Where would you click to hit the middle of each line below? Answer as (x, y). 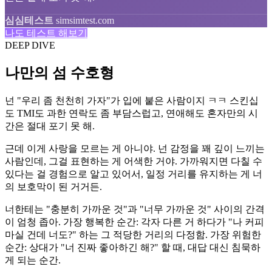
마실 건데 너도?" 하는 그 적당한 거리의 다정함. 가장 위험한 (133, 234)
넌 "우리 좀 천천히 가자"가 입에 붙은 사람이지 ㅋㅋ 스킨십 (132, 100)
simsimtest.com (85, 20)
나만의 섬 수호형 (59, 73)
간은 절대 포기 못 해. (50, 126)
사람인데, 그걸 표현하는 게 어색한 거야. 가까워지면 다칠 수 (134, 161)
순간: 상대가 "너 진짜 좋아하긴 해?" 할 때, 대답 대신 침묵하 (133, 247)
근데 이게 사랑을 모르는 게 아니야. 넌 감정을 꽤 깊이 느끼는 (135, 148)
